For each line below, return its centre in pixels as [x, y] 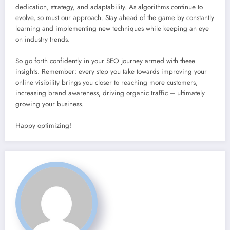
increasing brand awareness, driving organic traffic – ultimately [110, 93]
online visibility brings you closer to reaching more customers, [107, 83]
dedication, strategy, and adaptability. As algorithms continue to [109, 7]
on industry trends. [43, 40]
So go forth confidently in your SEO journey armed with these [105, 61]
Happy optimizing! [43, 126]
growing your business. [50, 104]
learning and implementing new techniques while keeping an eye [112, 29]
